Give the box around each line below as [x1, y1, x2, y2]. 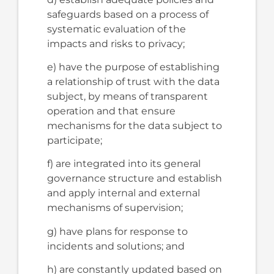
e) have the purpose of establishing [46, 61, 220, 73]
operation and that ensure [46, 105, 176, 117]
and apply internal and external [46, 187, 200, 199]
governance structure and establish [46, 172, 222, 185]
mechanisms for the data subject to [46, 119, 222, 131]
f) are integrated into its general [46, 158, 201, 170]
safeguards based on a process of [46, 8, 209, 20]
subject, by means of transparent [46, 90, 208, 102]
